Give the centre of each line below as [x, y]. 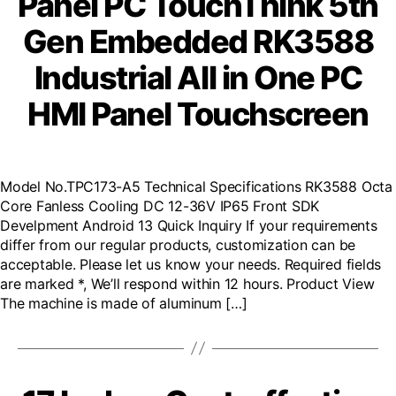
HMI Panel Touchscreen [198, 114]
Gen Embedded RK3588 [198, 41]
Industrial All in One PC [198, 77]
